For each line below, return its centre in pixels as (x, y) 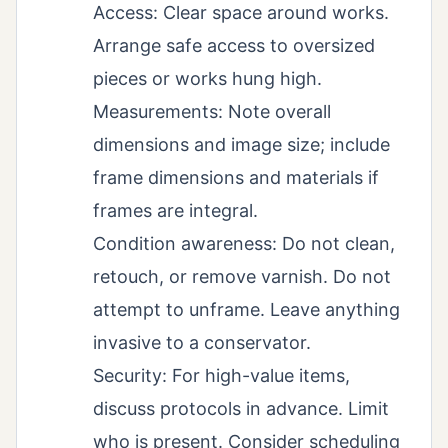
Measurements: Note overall (212, 111)
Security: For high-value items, (221, 375)
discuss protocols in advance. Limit (241, 408)
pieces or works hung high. (207, 78)
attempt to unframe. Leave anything (246, 309)
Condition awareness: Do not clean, (244, 243)
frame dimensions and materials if (236, 177)
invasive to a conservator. (202, 342)
